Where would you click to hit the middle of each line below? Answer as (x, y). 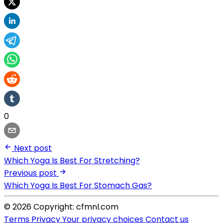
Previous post (30, 173)
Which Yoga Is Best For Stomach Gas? (78, 185)
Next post (33, 148)
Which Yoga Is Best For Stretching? (72, 160)
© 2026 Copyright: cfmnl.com (61, 207)
